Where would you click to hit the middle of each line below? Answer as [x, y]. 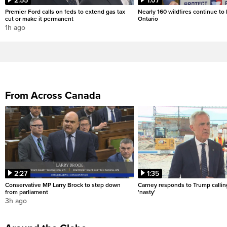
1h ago [15, 28]
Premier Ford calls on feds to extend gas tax [65, 12]
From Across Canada [53, 96]
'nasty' [147, 192]
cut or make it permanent [39, 19]
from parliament [27, 192]
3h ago [16, 201]
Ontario [148, 19]
